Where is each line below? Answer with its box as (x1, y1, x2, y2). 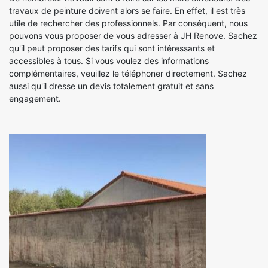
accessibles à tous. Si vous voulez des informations (9, 56, 209, 66)
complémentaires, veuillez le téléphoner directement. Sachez (9, 68, 247, 78)
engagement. (9, 93, 61, 103)
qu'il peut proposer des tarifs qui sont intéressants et (9, 43, 215, 53)
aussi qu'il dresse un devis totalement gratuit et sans (9, 81, 214, 91)
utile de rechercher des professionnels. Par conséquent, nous (9, 18, 248, 28)
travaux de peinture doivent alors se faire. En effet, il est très (9, 5, 245, 16)
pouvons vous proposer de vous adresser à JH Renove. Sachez (9, 31, 257, 41)
